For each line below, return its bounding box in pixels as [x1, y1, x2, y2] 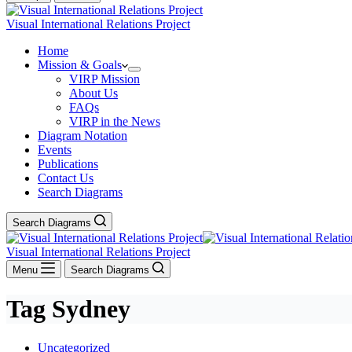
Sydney [46, 295, 130, 324]
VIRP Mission [69, 72, 140, 86]
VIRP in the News [69, 115, 160, 128]
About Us [69, 86, 118, 100]
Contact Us [38, 171, 93, 185]
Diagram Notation [38, 129, 127, 142]
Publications [38, 157, 98, 170]
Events [38, 143, 71, 156]
